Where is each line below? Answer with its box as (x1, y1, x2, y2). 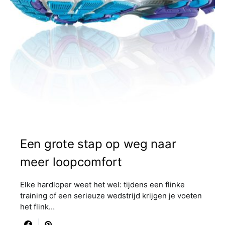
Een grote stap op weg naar (20, 137, 176, 151)
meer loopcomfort (20, 155, 122, 169)
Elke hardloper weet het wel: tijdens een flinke (20, 180, 185, 189)
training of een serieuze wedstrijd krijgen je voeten (20, 191, 202, 200)
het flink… (20, 202, 55, 211)
